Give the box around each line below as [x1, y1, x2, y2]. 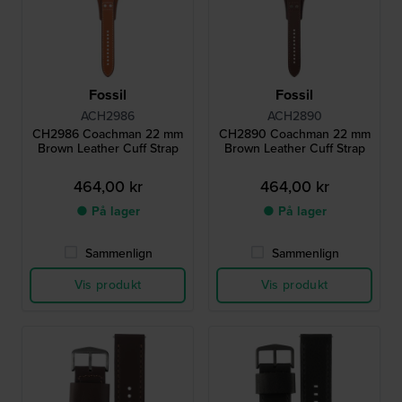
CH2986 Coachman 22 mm [32, 125, 183, 144]
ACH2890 [267, 107, 322, 127]
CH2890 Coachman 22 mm [218, 125, 371, 144]
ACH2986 [81, 107, 135, 127]
